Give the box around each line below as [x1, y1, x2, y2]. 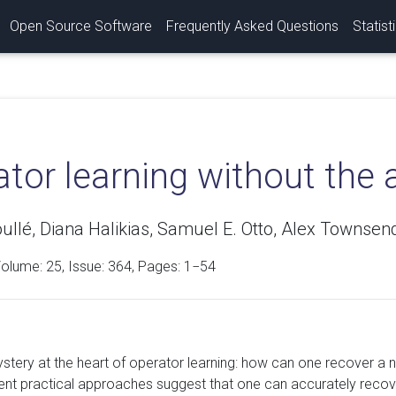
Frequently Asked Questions [166, 17, 339, 34]
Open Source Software [10, 17, 152, 34]
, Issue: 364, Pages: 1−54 [61, 258, 216, 275]
